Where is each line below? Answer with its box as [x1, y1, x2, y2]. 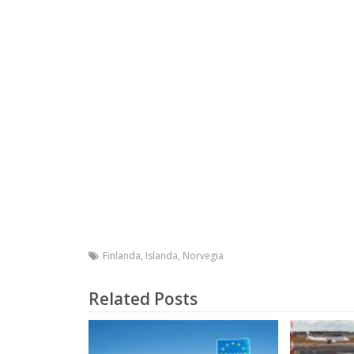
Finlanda [103, 248, 141, 262]
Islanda [145, 248, 178, 262]
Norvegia [183, 248, 224, 262]
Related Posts [88, 287, 198, 310]
